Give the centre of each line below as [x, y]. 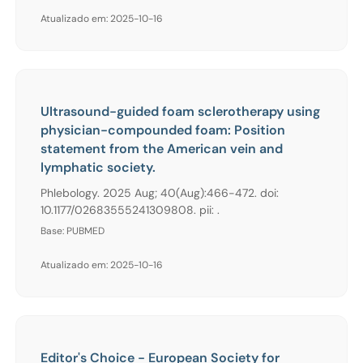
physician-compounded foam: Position [163, 130]
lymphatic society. [98, 167]
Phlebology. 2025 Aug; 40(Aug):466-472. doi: [160, 192]
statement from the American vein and [162, 148]
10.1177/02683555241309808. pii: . [130, 209]
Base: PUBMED [73, 231]
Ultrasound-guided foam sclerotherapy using [180, 111]
